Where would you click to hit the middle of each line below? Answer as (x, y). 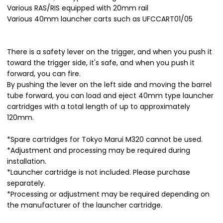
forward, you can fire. (44, 73)
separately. (26, 183)
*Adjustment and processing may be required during (99, 150)
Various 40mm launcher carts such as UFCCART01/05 (100, 19)
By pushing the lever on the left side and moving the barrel (109, 84)
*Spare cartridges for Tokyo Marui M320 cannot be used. (105, 139)
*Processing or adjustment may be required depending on (108, 194)
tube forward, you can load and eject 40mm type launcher (110, 95)
